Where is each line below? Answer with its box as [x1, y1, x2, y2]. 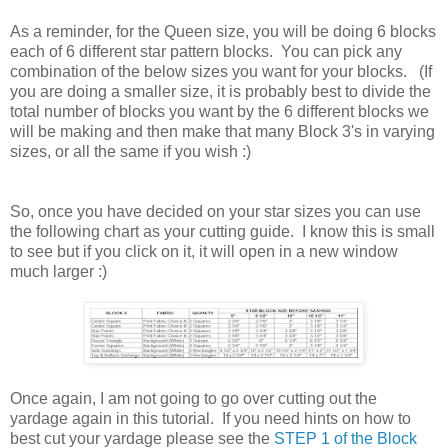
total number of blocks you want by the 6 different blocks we [10, 102, 429, 120]
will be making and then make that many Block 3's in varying [10, 122, 435, 140]
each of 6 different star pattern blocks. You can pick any [10, 42, 402, 60]
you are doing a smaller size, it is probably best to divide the [10, 82, 431, 100]
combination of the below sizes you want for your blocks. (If [10, 62, 432, 80]
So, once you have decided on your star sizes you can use [10, 202, 421, 220]
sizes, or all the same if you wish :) [10, 142, 251, 160]
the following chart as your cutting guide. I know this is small [10, 222, 435, 240]
